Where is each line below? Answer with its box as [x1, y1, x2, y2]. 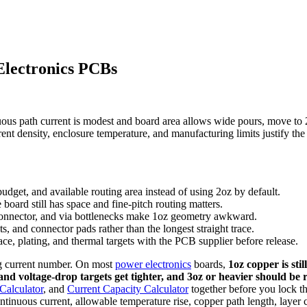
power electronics [115, 258, 191, 270]
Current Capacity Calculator [67, 282, 188, 295]
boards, [191, 258, 228, 270]
